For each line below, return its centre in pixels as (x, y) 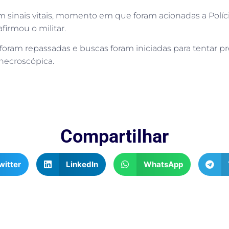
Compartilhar (114, 137)
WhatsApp (163, 164)
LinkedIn (82, 164)
